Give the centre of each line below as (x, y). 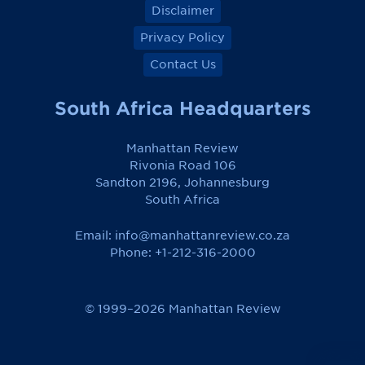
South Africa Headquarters (182, 108)
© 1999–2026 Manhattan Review (182, 309)
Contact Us (182, 65)
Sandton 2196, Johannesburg (182, 183)
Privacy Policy (182, 38)
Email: (95, 236)
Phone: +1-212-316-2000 (182, 253)
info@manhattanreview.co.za (202, 236)
